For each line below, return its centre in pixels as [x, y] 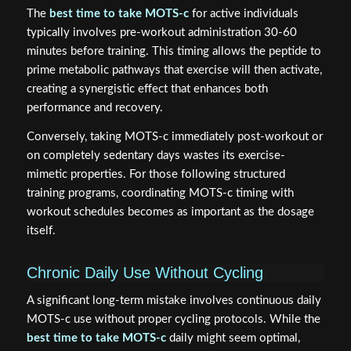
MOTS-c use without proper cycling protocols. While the [173, 319]
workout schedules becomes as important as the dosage [170, 212]
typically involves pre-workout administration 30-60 [161, 33]
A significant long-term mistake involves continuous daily [174, 300]
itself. [41, 230]
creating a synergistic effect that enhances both [147, 89]
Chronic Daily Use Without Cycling [145, 272]
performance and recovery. [94, 108]
